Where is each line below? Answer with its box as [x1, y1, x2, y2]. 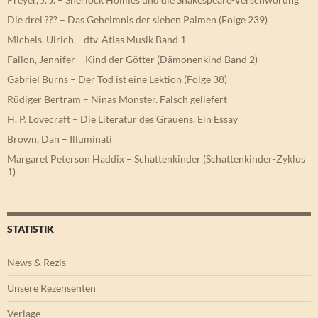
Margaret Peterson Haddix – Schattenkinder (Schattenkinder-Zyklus [7, 153, 305, 165]
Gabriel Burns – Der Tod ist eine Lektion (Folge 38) [7, 73, 227, 86]
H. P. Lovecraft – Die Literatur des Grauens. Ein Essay [7, 113, 238, 126]
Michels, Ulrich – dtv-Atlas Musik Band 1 [7, 33, 186, 46]
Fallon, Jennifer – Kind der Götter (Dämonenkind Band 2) [7, 53, 258, 66]
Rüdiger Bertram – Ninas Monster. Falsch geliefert [7, 93, 227, 106]
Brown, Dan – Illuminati [7, 133, 112, 146]
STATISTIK [7, 223, 54, 236]
